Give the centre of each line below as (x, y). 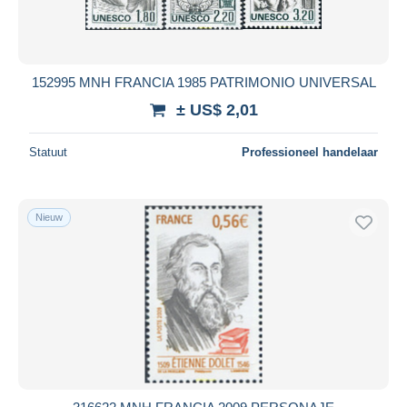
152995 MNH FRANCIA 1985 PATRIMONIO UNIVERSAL (203, 82)
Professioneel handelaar (310, 152)
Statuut (48, 152)
